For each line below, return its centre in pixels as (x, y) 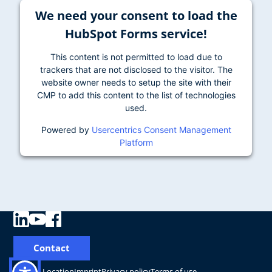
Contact (52, 248)
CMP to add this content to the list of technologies (136, 95)
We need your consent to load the (136, 15)
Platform (136, 142)
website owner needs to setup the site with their (136, 82)
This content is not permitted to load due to (136, 56)
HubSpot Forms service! (136, 33)
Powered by (66, 129)
